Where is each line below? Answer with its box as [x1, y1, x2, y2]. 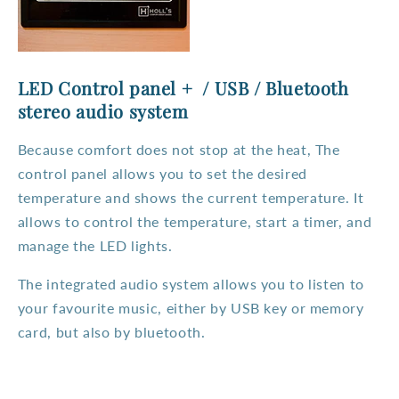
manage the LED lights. [17, 237, 173, 255]
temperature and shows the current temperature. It [17, 189, 364, 207]
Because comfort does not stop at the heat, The [17, 141, 340, 159]
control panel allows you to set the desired [17, 165, 307, 183]
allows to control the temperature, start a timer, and [17, 213, 372, 231]
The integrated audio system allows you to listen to [17, 275, 364, 293]
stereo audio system [17, 98, 189, 123]
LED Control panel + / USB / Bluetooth [17, 75, 349, 100]
